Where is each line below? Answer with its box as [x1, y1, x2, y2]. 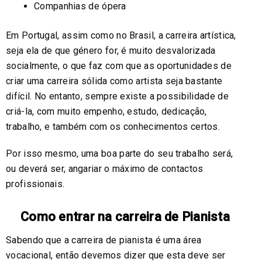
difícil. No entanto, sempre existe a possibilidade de [6, 90, 229, 102]
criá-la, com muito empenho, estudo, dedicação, [6, 105, 207, 117]
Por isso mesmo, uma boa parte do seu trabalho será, [6, 147, 233, 159]
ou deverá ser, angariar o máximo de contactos [6, 163, 204, 174]
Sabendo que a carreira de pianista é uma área [6, 234, 202, 246]
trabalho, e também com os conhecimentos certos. [6, 120, 220, 132]
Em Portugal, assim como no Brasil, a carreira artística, [6, 29, 236, 41]
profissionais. [6, 178, 65, 189]
